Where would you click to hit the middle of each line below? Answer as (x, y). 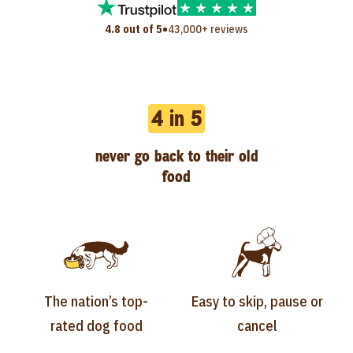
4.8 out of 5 (133, 29)
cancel (257, 326)
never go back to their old (176, 156)
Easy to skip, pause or (257, 301)
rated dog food (96, 326)
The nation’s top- (96, 301)
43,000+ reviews (208, 29)
